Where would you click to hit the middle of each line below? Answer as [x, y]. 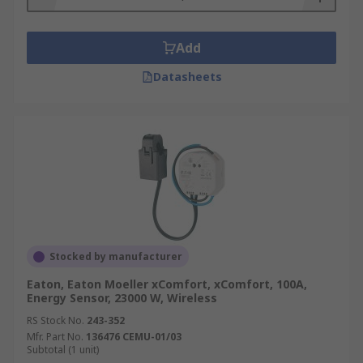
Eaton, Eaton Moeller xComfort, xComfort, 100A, [167, 284]
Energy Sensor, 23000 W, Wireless [122, 298]
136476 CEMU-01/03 [134, 337]
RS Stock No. [56, 320]
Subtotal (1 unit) [63, 350]
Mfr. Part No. [55, 337]
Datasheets [187, 77]
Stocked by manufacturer [116, 256]
